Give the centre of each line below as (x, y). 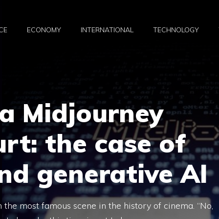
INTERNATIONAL (107, 30)
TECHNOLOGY (176, 30)
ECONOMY (44, 30)
